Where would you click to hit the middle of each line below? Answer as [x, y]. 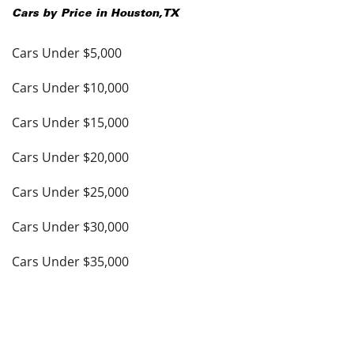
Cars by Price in [61, 15]
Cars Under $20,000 [70, 158]
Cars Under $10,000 [70, 88]
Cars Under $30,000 [70, 227]
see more [40, 297]
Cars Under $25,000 [70, 192]
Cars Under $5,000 [67, 53]
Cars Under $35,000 [70, 262]
